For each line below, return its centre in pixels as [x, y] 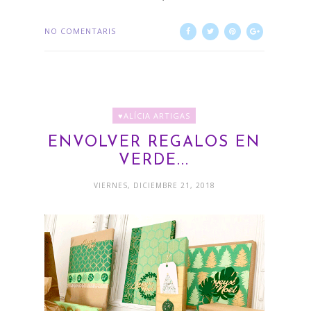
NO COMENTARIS [80, 31]
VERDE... [154, 160]
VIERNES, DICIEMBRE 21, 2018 [154, 185]
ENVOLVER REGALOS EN [154, 142]
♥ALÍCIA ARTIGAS [154, 115]
